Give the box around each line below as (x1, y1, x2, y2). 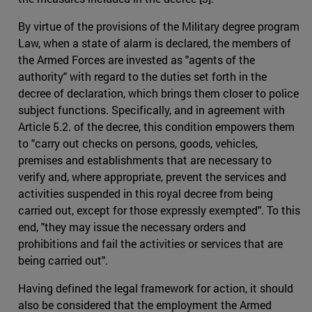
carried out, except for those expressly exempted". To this (18, 202, 300, 217)
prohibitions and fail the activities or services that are (18, 235, 283, 251)
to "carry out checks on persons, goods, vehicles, (18, 135, 258, 150)
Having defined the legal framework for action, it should (18, 280, 293, 295)
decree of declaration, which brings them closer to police (18, 85, 299, 100)
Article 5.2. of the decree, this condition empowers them (18, 118, 295, 134)
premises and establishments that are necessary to (18, 152, 272, 167)
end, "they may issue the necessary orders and (18, 219, 246, 234)
